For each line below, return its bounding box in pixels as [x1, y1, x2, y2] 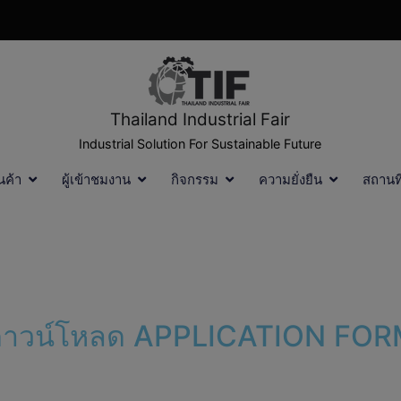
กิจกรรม [171, 171, 219, 189]
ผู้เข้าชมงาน [62, 171, 132, 189]
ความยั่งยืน [259, 171, 323, 189]
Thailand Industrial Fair [110, 108, 291, 130]
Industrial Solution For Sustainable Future [79, 135, 322, 151]
